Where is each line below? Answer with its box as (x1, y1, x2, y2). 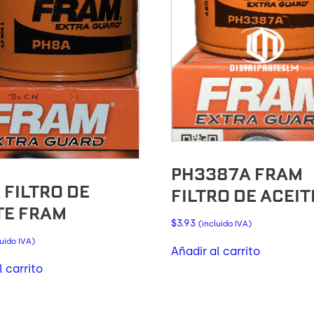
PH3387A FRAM (171, 163, 303, 185)
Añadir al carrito (171, 244, 261, 258)
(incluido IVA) (198, 218, 252, 228)
